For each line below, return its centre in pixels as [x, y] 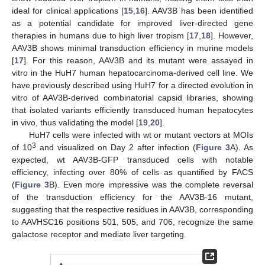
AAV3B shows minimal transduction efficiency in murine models [132, 48]
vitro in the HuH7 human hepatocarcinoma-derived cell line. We [132, 72]
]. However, [232, 35]
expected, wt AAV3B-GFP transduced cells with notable [132, 159]
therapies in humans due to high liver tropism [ [101, 35]
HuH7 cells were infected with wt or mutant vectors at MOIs [141, 135]
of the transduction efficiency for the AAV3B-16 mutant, [132, 197]
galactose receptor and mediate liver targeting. [99, 234]
